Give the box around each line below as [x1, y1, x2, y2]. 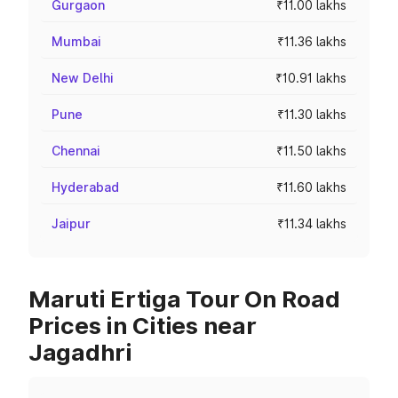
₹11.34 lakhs [277, 216, 346, 231]
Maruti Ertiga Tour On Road [28, 285, 340, 313]
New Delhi [52, 70, 114, 85]
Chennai [52, 143, 100, 158]
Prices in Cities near [28, 312, 257, 339]
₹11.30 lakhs [277, 107, 346, 122]
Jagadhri [28, 338, 132, 366]
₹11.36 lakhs [277, 34, 346, 49]
